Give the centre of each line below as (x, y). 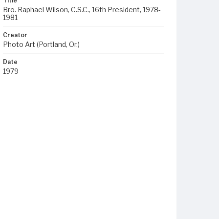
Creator (15, 35)
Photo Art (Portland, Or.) (41, 44)
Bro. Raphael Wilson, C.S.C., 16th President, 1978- (82, 10)
